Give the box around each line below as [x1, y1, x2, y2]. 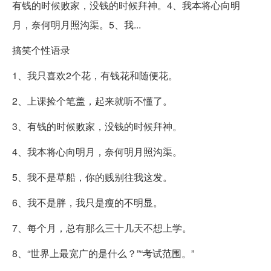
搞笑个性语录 [12, 43, 70, 57]
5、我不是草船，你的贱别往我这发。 [12, 170, 172, 184]
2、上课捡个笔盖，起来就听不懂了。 [12, 94, 172, 108]
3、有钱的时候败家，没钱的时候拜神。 [12, 119, 182, 134]
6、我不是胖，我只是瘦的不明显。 [12, 195, 163, 210]
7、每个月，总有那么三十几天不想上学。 [12, 221, 192, 235]
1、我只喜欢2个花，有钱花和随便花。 [12, 68, 178, 83]
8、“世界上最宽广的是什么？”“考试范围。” [12, 246, 194, 261]
